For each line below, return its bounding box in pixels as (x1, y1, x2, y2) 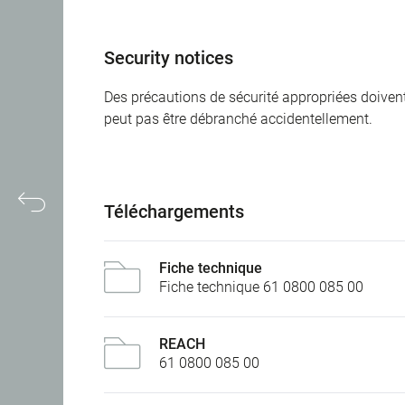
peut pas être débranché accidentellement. (104, 110, 372, 128)
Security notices (104, 47, 233, 70)
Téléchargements (104, 201, 244, 223)
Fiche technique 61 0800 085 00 (159, 278, 363, 297)
